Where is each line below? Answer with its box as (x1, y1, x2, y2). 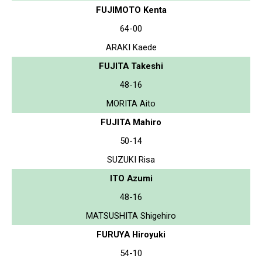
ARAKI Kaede (105, 42, 157, 53)
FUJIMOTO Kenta (95, 4, 167, 15)
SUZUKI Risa (107, 154, 155, 165)
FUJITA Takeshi (99, 60, 163, 71)
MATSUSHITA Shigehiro (86, 210, 176, 221)
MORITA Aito (106, 98, 156, 109)
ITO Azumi (109, 173, 153, 184)
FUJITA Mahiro (101, 116, 161, 127)
